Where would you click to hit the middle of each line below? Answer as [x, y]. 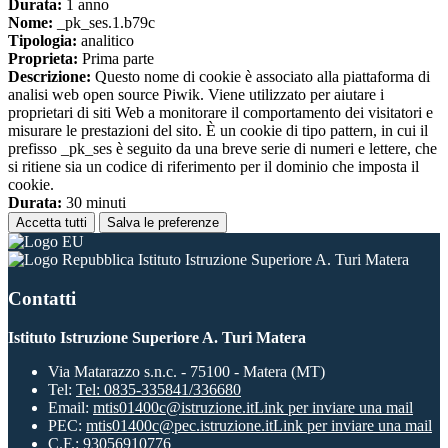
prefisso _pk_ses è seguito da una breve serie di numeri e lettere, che [222, 149]
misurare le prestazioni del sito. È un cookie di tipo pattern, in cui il [218, 131]
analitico [105, 41]
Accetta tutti [51, 223]
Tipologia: [42, 41]
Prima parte [116, 59]
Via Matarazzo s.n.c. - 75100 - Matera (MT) [186, 371]
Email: [70, 407]
